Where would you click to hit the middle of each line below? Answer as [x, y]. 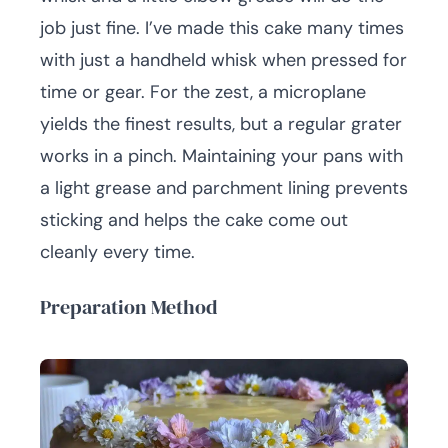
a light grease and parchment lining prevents [224, 188]
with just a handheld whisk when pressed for [223, 60]
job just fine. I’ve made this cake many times [222, 28]
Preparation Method [128, 307]
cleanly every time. [117, 252]
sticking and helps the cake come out [194, 220]
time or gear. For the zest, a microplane [203, 92]
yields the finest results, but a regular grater [221, 124]
